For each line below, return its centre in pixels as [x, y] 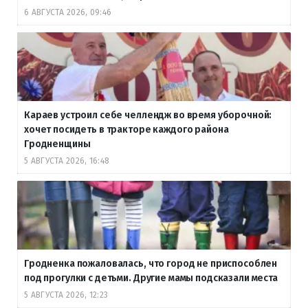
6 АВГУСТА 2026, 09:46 [68, 12]
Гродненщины [58, 144]
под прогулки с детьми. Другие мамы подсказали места [153, 278]
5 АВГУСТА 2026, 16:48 [67, 161]
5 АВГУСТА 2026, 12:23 [66, 295]
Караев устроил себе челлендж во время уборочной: [148, 115]
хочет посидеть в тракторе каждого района [126, 129]
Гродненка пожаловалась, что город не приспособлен [151, 263]
